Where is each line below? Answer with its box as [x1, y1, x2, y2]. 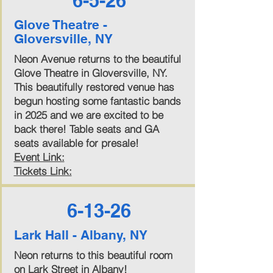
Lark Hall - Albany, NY [13, 227, 147, 243]
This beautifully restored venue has [13, 80, 174, 93]
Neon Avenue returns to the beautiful [13, 52, 181, 65]
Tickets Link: [13, 165, 72, 177]
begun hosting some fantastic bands [13, 94, 181, 107]
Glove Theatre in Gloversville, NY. [13, 66, 168, 79]
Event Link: [13, 151, 65, 163]
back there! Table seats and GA [13, 122, 159, 135]
